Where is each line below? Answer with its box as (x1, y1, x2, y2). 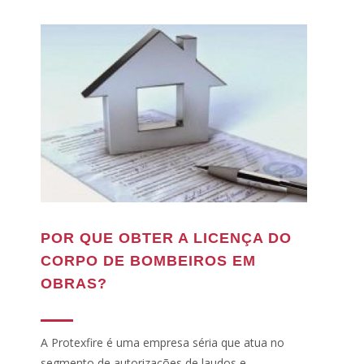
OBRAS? (41, 275, 107, 292)
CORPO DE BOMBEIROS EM (41, 252, 256, 269)
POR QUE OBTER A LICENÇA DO (41, 229, 292, 246)
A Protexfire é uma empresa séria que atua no (41, 334, 284, 350)
